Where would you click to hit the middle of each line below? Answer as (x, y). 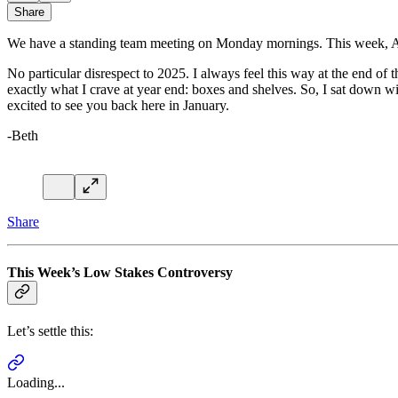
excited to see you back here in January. (118, 105)
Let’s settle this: (50, 331)
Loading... (36, 383)
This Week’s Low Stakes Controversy (120, 272)
